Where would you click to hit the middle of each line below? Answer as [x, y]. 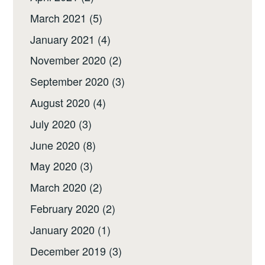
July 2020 [53, 123]
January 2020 [63, 229]
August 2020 [60, 102]
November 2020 [68, 60]
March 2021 [59, 17]
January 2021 [63, 39]
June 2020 [55, 145]
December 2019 [68, 251]
